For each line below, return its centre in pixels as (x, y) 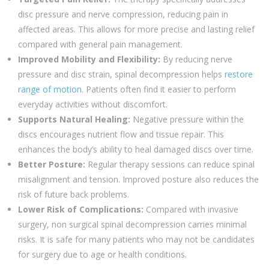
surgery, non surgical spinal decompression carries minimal (132, 224)
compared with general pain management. (100, 44)
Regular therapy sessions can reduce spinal (170, 164)
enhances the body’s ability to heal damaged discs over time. (136, 149)
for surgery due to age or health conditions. (102, 254)
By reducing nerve (196, 59)
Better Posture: (52, 164)
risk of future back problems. (74, 194)
